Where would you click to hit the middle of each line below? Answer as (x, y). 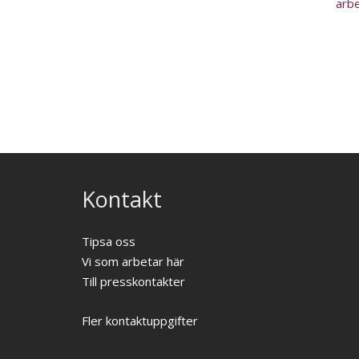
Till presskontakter (133, 281)
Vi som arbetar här (133, 261)
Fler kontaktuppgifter (140, 320)
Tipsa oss (109, 241)
